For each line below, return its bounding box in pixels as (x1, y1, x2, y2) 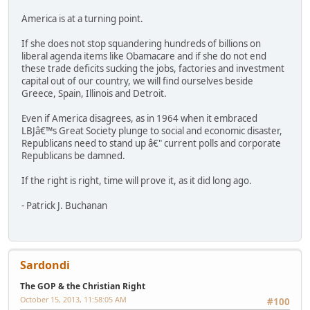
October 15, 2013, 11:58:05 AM (20, 293, 127, 304)
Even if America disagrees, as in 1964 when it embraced (21, 112, 257, 125)
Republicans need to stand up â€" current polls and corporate (21, 137, 281, 150)
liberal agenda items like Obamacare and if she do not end (21, 50, 266, 63)
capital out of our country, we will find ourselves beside (21, 75, 253, 88)
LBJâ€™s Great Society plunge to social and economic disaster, (21, 125, 282, 138)
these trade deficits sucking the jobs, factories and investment (21, 62, 284, 75)
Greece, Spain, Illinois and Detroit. (21, 87, 167, 100)
